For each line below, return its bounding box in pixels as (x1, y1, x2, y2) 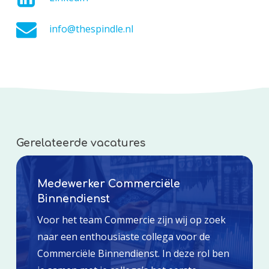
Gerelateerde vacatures (16, 136, 145, 149)
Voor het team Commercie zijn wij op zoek (37, 213, 226, 226)
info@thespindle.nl (49, 22, 133, 35)
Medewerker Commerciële (37, 177, 180, 190)
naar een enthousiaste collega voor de (37, 229, 210, 243)
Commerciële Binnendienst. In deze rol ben (37, 246, 229, 260)
